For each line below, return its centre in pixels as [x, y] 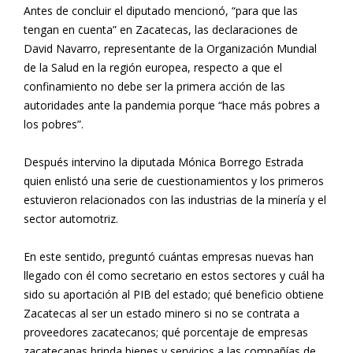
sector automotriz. [71, 218]
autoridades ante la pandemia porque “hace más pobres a [172, 105]
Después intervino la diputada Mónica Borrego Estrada [163, 162]
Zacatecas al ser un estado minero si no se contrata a [162, 313]
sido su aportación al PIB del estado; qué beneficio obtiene [174, 294]
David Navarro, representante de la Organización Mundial [170, 48]
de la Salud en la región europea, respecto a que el [153, 67]
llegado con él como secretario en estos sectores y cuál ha [174, 275]
